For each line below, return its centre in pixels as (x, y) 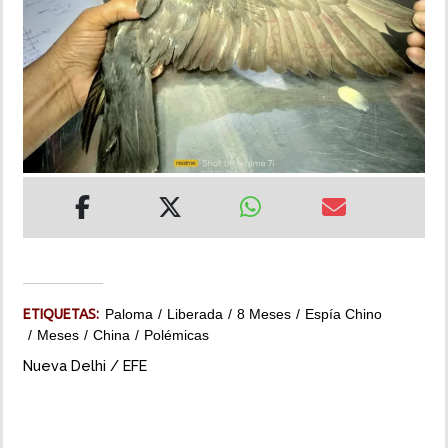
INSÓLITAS (51, 37)
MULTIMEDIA (58, 94)
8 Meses (264, 314)
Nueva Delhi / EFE (85, 366)
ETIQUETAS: (64, 314)
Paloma (129, 314)
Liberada (195, 314)
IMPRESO (47, 151)
